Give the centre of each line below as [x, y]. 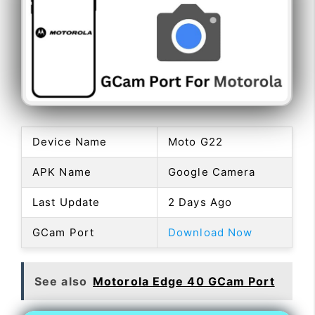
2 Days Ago [200, 202]
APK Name [62, 172]
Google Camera [212, 172]
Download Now [211, 232]
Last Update [66, 202]
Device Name [70, 141]
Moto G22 [195, 141]
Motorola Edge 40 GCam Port [184, 281]
